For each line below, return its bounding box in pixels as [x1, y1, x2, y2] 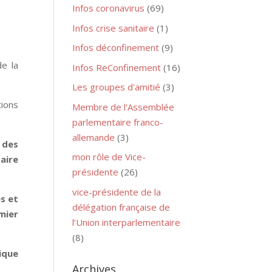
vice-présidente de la [72, 185, 161, 198]
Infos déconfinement [72, 41, 160, 53]
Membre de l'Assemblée [72, 100, 175, 113]
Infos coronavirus [72, 2, 145, 14]
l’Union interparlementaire [72, 216, 181, 228]
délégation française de [72, 200, 171, 213]
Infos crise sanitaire [72, 21, 155, 34]
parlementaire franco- [72, 115, 164, 128]
